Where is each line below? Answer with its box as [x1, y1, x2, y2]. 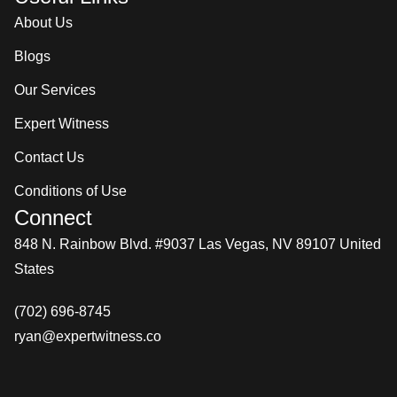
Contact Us [13, 150, 84, 166]
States [13, 261, 54, 277]
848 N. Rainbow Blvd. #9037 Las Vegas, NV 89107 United [13, 237, 381, 253]
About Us [13, 15, 73, 31]
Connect [13, 206, 92, 230]
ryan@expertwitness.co [13, 329, 161, 345]
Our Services [13, 82, 96, 98]
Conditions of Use [13, 183, 127, 199]
